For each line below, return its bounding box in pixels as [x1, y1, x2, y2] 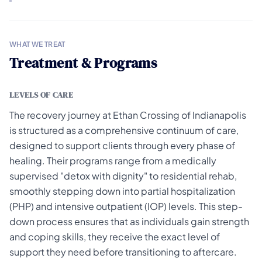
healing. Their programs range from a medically [9, 154, 216, 167]
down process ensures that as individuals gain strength [9, 215, 249, 227]
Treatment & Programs [9, 53, 157, 73]
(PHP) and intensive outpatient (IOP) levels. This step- [9, 200, 243, 212]
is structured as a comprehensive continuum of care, [9, 124, 239, 136]
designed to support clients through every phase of [9, 139, 235, 151]
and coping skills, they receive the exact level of [9, 230, 220, 243]
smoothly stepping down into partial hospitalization [9, 185, 235, 197]
